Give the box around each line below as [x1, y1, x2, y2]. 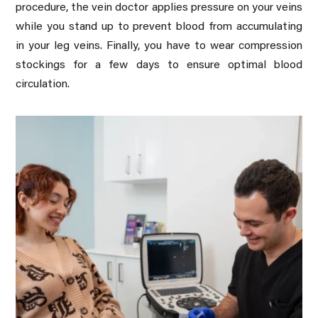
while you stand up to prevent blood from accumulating [16, 21, 302, 33]
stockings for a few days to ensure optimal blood [16, 59, 302, 71]
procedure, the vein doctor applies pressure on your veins [16, 1, 302, 13]
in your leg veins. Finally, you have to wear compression [16, 40, 302, 52]
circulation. [16, 78, 70, 90]
